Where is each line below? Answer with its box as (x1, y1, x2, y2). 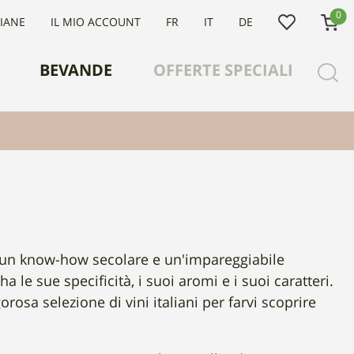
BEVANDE (40, 64, 112, 80)
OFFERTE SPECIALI (153, 64, 293, 80)
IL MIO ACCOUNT (51, 17, 141, 28)
